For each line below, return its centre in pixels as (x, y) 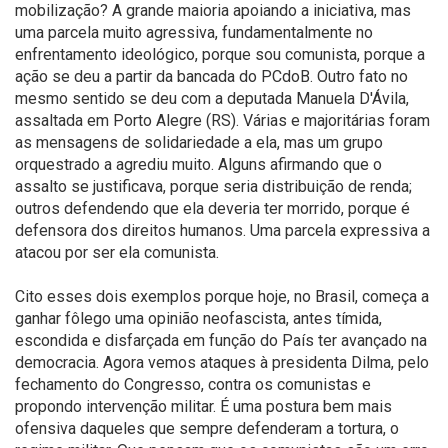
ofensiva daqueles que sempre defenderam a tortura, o (207, 428)
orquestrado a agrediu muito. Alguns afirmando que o (198, 164)
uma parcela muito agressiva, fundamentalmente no (194, 32)
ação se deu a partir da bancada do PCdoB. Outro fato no (211, 76)
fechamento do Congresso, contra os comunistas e (193, 384)
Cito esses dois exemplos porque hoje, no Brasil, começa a (222, 296)
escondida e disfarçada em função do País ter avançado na (221, 340)
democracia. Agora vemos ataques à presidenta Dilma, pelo (222, 362)
